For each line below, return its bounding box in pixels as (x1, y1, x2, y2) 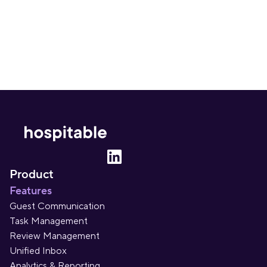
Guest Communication (10, 200, 105, 212)
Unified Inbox (10, 245, 67, 257)
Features (10, 184, 52, 198)
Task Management (10, 215, 88, 227)
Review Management (10, 230, 100, 242)
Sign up (117, 8, 150, 20)
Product (10, 167, 54, 182)
